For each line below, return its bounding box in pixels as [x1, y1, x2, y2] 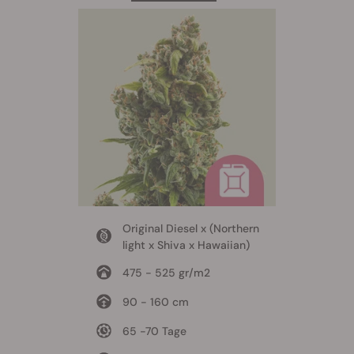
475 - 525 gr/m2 [122, 265, 210, 281]
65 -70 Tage [122, 324, 186, 339]
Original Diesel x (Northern [122, 221, 259, 236]
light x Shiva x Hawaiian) [122, 238, 250, 253]
